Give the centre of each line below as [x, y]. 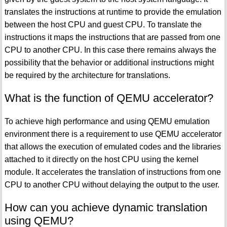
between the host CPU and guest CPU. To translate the [103, 24]
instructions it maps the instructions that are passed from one [112, 37]
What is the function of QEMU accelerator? [109, 98]
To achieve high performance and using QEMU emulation [107, 121]
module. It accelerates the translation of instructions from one [112, 172]
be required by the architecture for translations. [87, 75]
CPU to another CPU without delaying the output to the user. [112, 184]
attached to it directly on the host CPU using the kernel [101, 159]
